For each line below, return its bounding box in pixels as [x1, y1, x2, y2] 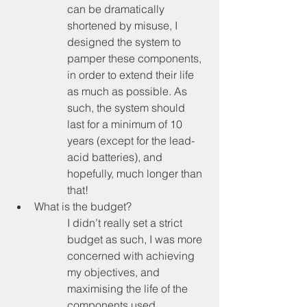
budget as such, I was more [67, 232, 205, 246]
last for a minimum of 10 [67, 116, 185, 131]
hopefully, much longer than [67, 166, 205, 180]
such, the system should [67, 100, 188, 114]
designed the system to [67, 34, 184, 49]
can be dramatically [67, 1, 167, 16]
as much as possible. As [67, 84, 190, 98]
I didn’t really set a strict [67, 215, 185, 230]
